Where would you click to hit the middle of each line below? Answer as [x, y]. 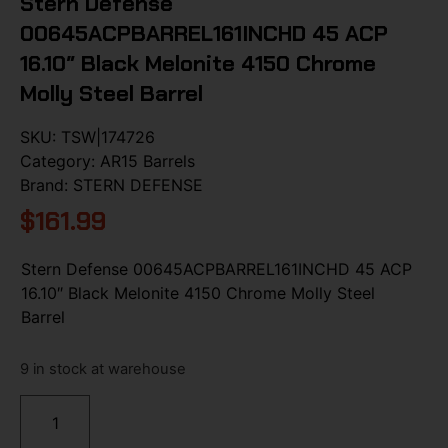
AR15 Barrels [147, 160]
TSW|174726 [108, 136]
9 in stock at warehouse [103, 369]
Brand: [46, 184]
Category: [60, 160]
